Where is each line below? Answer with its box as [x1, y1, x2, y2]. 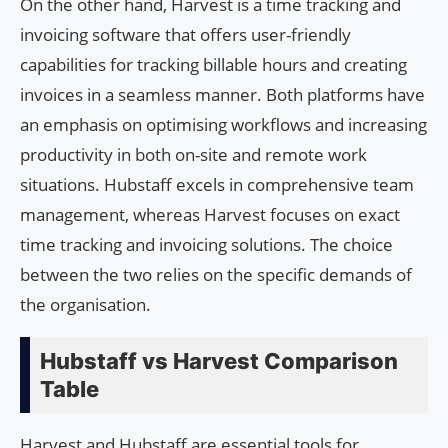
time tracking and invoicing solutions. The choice [20, 232, 393, 256]
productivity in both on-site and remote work [20, 142, 367, 166]
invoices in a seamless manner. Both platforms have [20, 82, 425, 106]
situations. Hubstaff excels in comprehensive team [20, 172, 414, 196]
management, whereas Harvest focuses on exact [20, 202, 400, 226]
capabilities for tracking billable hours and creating [20, 52, 407, 76]
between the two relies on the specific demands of [20, 262, 412, 286]
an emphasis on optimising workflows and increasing [20, 112, 427, 136]
